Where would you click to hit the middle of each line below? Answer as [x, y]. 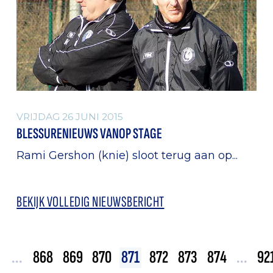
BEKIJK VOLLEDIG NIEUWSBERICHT [90, 202]
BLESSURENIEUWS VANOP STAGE [90, 134]
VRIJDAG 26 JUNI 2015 [70, 117]
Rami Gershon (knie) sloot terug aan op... [127, 155]
